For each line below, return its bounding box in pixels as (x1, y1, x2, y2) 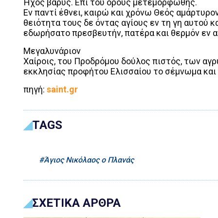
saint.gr (47, 84, 78, 94)
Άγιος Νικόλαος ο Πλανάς (44, 155, 134, 164)
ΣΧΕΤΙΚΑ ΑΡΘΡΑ (32, 196, 121, 210)
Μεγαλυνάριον (23, 45, 81, 56)
